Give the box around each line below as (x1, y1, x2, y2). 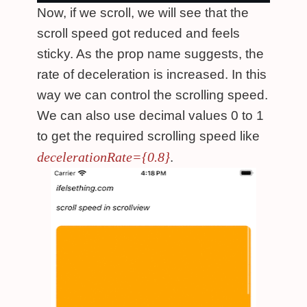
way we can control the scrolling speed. (37, 88, 268, 102)
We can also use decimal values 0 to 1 (37, 108, 264, 123)
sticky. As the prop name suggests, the (37, 47, 264, 61)
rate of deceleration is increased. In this (37, 67, 267, 82)
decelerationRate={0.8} (37, 149, 170, 164)
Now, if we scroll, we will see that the (37, 5, 249, 20)
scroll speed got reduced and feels (37, 26, 240, 40)
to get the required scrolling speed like (37, 129, 260, 143)
